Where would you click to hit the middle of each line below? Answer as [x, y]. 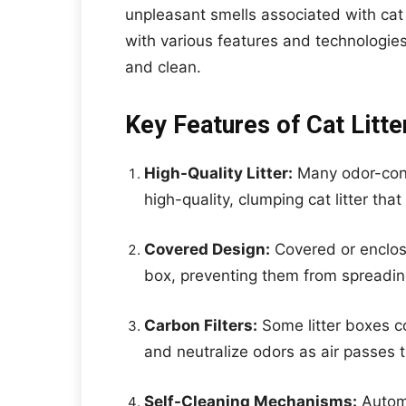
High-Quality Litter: [218, 173]
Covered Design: [207, 249]
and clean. [163, 67]
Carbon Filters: [201, 325]
